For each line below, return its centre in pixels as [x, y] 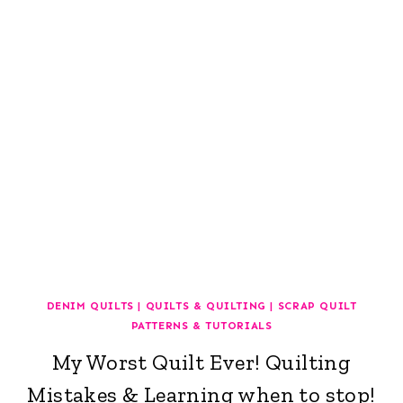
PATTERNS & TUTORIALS [201, 325]
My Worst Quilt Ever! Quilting [201, 362]
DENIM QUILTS [90, 305]
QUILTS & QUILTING [206, 305]
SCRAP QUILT [317, 305]
